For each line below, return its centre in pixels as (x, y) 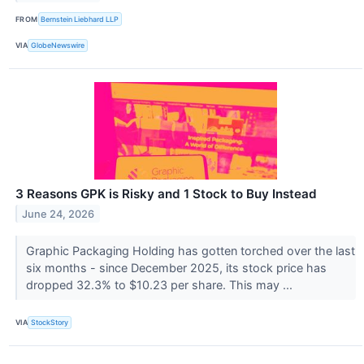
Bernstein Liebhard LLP (80, 19)
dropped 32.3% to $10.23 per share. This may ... (160, 284)
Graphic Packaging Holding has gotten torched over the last (190, 250)
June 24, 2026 (58, 214)
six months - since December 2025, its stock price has (176, 267)
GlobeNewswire (58, 45)
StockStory (50, 323)
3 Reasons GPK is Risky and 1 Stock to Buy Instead (166, 193)
